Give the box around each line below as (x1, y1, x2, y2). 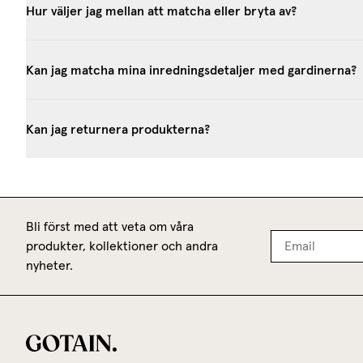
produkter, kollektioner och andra (26, 239, 218, 253)
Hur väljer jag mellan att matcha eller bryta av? (26, 2, 297, 19)
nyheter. (26, 258, 73, 272)
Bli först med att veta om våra (26, 220, 194, 233)
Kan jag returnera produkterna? (26, 120, 210, 137)
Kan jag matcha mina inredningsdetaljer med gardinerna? (26, 61, 357, 78)
